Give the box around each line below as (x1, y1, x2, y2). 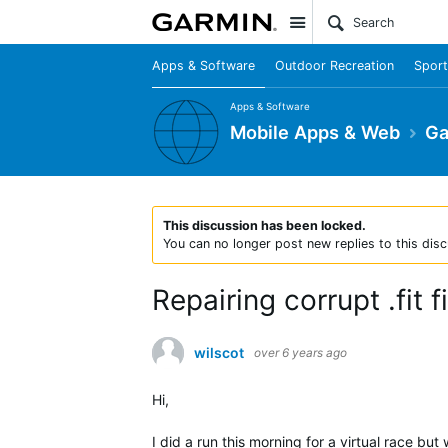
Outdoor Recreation (275, 58, 394, 73)
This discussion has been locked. (163, 218, 366, 233)
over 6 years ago (254, 345, 347, 360)
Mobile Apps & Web (230, 120, 400, 143)
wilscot (194, 344, 244, 361)
